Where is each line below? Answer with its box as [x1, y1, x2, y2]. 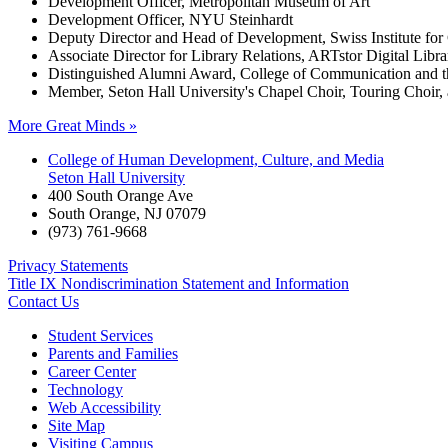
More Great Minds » [8, 116, 137, 134]
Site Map [48, 416, 105, 434]
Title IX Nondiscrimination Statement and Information [8, 274, 349, 292]
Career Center [48, 362, 136, 380]
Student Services [48, 326, 153, 344]
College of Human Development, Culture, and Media [48, 150, 384, 168]
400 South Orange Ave [48, 186, 193, 204]
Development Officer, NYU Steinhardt [48, 10, 293, 28]
